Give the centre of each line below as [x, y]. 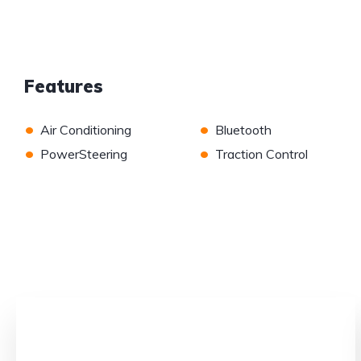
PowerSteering [84, 154]
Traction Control [261, 154]
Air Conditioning [86, 130]
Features [64, 87]
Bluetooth [243, 130]
